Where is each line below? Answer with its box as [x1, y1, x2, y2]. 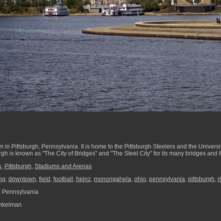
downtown [8, 176, 36, 183]
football [53, 176, 73, 183]
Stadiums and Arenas [35, 163, 92, 170]
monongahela [94, 176, 131, 183]
